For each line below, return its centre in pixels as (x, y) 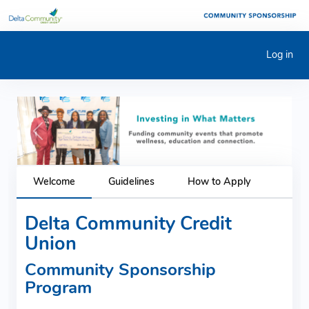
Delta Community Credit (128, 223)
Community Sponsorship (120, 269)
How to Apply (219, 181)
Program (58, 287)
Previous (56, 137)
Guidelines (131, 181)
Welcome (54, 181)
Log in (279, 55)
